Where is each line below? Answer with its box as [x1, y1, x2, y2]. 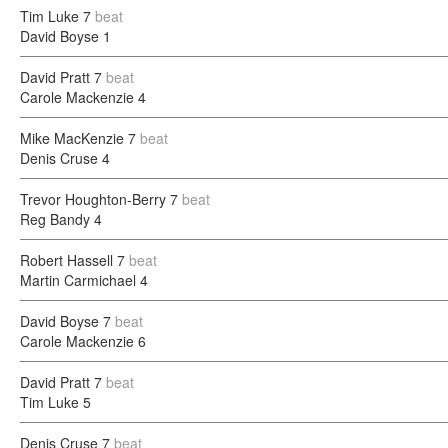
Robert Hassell [20, 250, 113, 270]
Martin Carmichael [20, 270, 136, 290]
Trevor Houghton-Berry [20, 189, 166, 209]
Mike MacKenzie [20, 128, 124, 148]
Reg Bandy [20, 209, 90, 229]
